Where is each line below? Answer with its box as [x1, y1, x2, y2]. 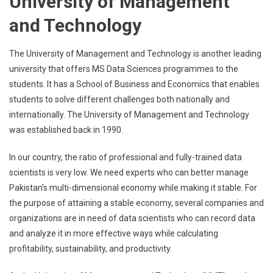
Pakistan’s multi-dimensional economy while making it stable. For [9, 183, 257, 193]
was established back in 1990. [9, 125, 123, 135]
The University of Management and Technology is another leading [9, 49, 261, 58]
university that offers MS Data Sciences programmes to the [9, 64, 238, 74]
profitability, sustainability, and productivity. [9, 244, 172, 253]
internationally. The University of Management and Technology [9, 110, 249, 119]
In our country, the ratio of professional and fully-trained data [9, 152, 242, 162]
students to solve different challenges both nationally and [9, 94, 230, 104]
